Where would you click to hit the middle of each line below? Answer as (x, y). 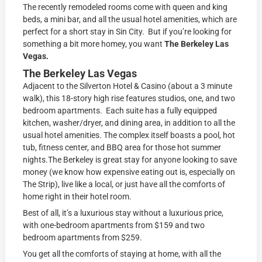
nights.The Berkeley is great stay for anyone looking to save (130, 159)
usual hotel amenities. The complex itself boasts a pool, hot (129, 135)
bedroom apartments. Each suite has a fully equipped (120, 110)
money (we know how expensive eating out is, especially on (129, 172)
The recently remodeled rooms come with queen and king (125, 7)
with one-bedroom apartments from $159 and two (114, 225)
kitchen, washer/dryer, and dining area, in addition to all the (129, 123)
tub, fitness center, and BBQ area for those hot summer (122, 147)
